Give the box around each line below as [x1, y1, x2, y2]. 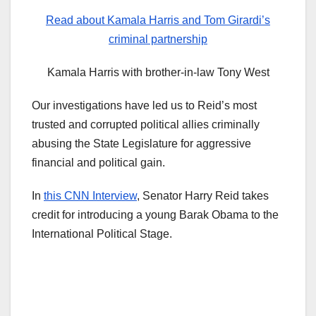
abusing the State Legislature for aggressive [32, 138, 251, 150]
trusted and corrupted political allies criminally [32, 119, 260, 131]
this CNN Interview [44, 190, 137, 202]
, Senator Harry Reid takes [137, 190, 269, 202]
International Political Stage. [32, 228, 172, 241]
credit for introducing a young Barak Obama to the [32, 209, 279, 221]
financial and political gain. [32, 157, 165, 169]
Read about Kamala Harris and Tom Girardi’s [46, 14, 270, 27]
